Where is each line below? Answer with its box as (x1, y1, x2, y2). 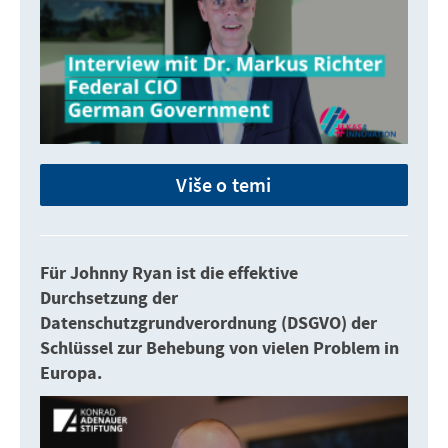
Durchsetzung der (40, 286, 178, 312)
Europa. (40, 361, 102, 387)
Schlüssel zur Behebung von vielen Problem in (40, 336, 399, 362)
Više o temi (176, 172, 272, 198)
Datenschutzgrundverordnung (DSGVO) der (40, 311, 377, 337)
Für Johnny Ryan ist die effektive (40, 261, 298, 287)
